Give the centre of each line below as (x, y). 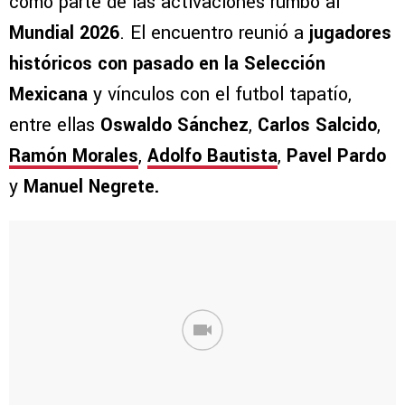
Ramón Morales (74, 156)
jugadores (350, 33)
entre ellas (55, 126)
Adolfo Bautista (212, 156)
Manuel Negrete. (89, 187)
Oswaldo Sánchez (174, 126)
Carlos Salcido (315, 126)
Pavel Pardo (334, 156)
